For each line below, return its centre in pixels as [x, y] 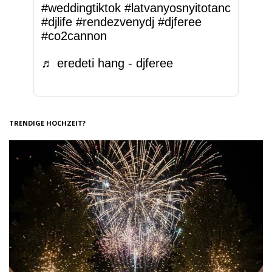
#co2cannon [74, 36]
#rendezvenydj [115, 22]
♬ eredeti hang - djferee [107, 63]
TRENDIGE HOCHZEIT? [47, 123]
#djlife [57, 22]
